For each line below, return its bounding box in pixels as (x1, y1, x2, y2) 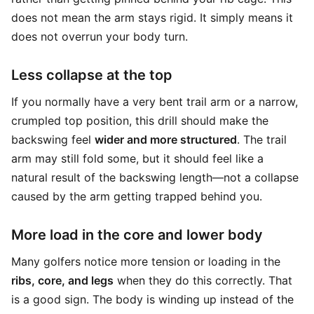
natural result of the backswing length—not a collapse (11, 170, 299, 184)
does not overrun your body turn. (11, 29, 188, 43)
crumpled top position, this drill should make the (11, 114, 268, 128)
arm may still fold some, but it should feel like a (11, 151, 264, 165)
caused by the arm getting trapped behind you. (11, 189, 262, 203)
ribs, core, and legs (11, 273, 114, 287)
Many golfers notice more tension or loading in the (11, 254, 280, 268)
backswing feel (11, 132, 95, 146)
